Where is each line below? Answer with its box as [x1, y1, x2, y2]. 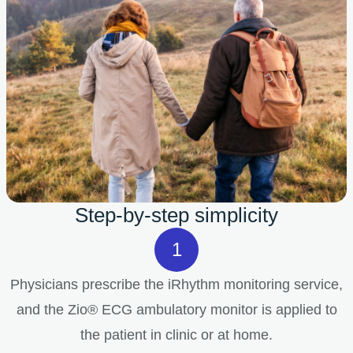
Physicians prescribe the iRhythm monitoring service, [10, 277, 343, 293]
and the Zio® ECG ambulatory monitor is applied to [16, 302, 337, 318]
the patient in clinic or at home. [80, 327, 273, 344]
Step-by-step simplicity [75, 203, 278, 228]
